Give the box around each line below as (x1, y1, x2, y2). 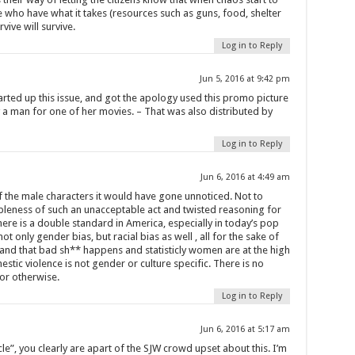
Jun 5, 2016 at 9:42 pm (199, 74, 290, 85)
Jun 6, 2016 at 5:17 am (200, 324, 290, 335)
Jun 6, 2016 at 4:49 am (200, 172, 290, 183)
